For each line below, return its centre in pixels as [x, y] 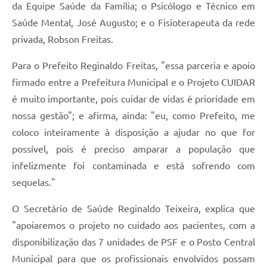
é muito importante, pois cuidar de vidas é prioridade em [133, 99]
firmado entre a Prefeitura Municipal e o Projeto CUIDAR [133, 82]
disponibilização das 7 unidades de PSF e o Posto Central [133, 242]
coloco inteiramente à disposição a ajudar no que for [133, 132]
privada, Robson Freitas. [63, 39]
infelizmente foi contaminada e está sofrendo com [133, 165]
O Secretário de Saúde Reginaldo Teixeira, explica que [133, 208]
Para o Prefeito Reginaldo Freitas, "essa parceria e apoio [133, 65]
